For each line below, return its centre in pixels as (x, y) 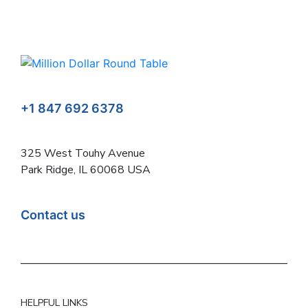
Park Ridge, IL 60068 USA (86, 169)
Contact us (53, 214)
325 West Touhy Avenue (84, 153)
